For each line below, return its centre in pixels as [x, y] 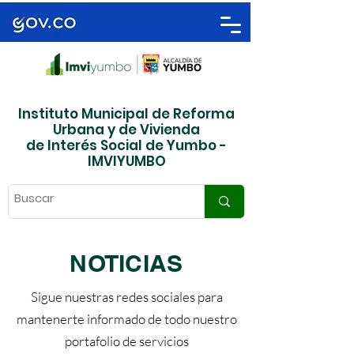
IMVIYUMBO [126, 161]
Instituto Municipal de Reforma [126, 114]
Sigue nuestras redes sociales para [126, 297]
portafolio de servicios [126, 341]
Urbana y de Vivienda [126, 130]
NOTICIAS [126, 263]
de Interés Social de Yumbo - [126, 145]
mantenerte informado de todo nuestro [126, 319]
